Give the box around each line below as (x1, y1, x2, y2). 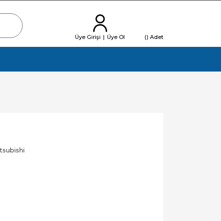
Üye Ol (107, 34, 125, 40)
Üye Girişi (75, 34, 101, 40)
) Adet (147, 34, 163, 40)
